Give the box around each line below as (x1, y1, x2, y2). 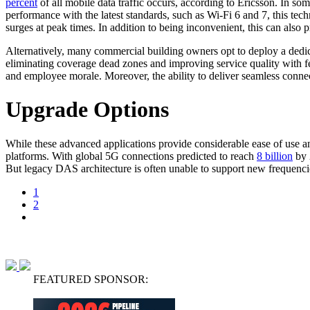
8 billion (257, 149, 293, 162)
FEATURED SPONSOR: (33, 273, 148, 285)
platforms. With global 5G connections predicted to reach (6, 149, 257, 162)
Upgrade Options (6, 97, 169, 122)
